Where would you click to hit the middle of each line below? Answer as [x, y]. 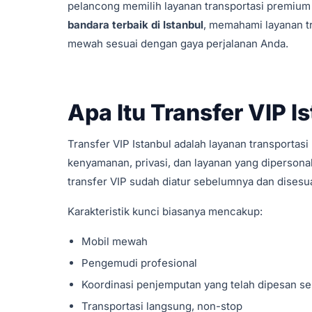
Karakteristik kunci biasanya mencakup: [165, 211]
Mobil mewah [115, 241]
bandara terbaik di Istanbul [135, 25]
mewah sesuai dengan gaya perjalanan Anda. [178, 44]
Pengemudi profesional [139, 263]
